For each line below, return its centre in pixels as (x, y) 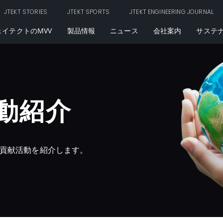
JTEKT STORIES (26, 12)
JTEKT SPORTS (89, 12)
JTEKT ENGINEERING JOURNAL (172, 12)
